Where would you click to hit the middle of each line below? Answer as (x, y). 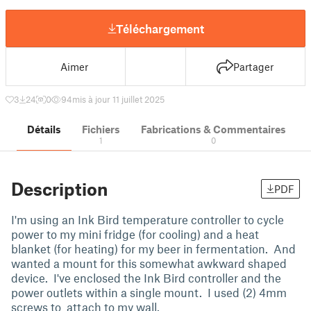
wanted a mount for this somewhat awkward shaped (149, 263)
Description (59, 189)
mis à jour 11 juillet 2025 (118, 99)
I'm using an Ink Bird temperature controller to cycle (148, 219)
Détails (44, 129)
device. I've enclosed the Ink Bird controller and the (146, 278)
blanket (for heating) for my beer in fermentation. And (153, 249)
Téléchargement (160, 28)
